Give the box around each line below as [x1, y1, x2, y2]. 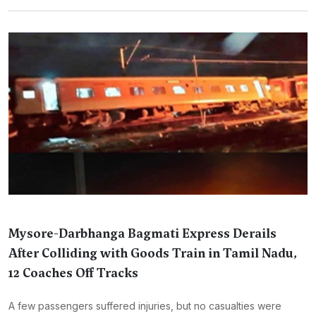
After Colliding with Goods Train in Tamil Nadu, [8, 245, 297, 262]
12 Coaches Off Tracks [8, 265, 138, 281]
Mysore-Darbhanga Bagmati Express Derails [8, 225, 276, 242]
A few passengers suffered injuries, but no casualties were [8, 300, 281, 312]
